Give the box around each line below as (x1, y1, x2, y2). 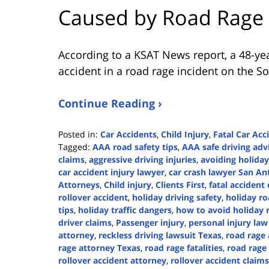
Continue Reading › (58, 96, 162, 111)
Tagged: (58, 141, 90, 153)
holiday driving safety (132, 192, 222, 204)
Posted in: (58, 128, 98, 141)
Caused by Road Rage (58, 4, 264, 32)
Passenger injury (116, 217, 184, 229)
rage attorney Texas (58, 242, 141, 254)
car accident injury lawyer (58, 166, 165, 178)
